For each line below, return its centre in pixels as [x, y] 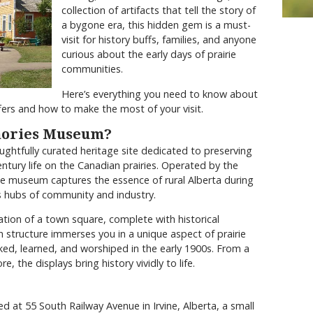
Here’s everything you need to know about [160, 94]
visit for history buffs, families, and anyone [159, 40]
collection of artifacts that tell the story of [159, 10]
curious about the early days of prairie [149, 54]
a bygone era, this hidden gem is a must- [156, 25]
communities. [93, 69]
